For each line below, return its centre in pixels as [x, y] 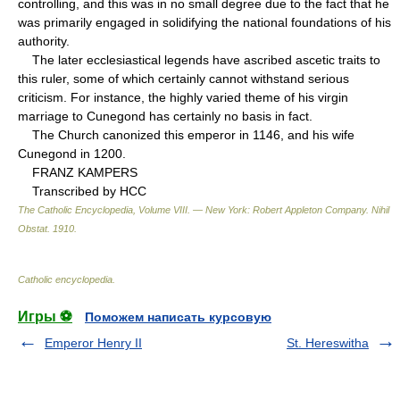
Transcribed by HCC [82, 191]
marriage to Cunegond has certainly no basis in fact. [165, 116]
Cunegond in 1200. [72, 153]
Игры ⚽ [45, 316]
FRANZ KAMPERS [78, 172]
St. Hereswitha [328, 342]
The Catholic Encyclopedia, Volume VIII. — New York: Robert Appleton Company [192, 209]
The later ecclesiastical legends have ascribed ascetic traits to [199, 59]
